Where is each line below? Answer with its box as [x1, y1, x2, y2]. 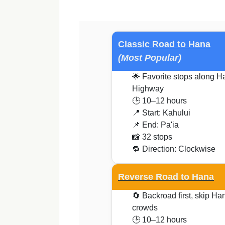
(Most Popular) [118, 53, 181, 63]
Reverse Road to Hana [118, 172, 214, 182]
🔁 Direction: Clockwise [132, 145, 215, 154]
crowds [132, 203, 158, 212]
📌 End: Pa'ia [132, 121, 179, 130]
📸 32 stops [132, 133, 172, 142]
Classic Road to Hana [118, 39, 210, 50]
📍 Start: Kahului [132, 108, 190, 118]
